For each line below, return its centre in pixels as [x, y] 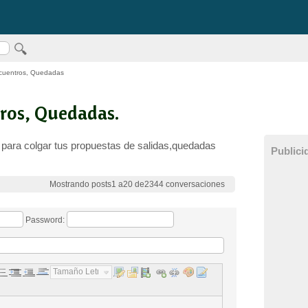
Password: [45, 220]
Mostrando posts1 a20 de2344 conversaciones [137, 184]
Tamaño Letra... [82, 272]
